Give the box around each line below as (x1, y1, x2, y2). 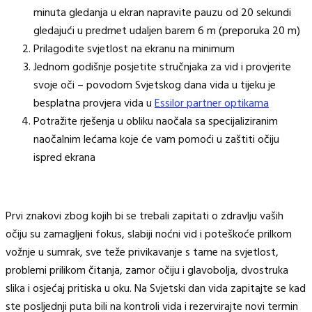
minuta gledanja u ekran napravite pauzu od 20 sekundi (33, 3, 291, 22)
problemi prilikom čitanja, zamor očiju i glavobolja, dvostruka (6, 261, 288, 280)
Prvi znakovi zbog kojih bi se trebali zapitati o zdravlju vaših (6, 207, 283, 226)
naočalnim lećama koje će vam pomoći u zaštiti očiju (33, 130, 279, 149)
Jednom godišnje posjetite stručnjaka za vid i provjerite (33, 58, 291, 77)
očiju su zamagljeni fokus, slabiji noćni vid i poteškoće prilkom (6, 225, 292, 244)
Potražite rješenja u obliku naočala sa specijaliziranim (33, 112, 278, 131)
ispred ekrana (33, 148, 95, 167)
